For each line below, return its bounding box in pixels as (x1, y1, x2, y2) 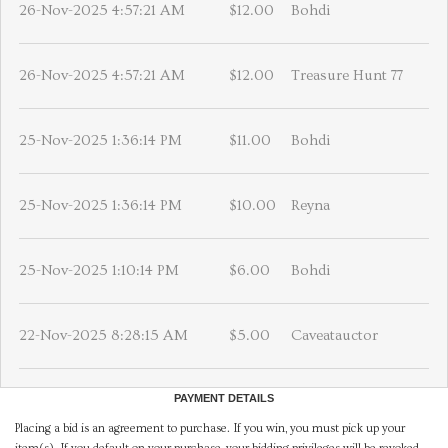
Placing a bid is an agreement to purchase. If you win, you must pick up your (15, 422, 405, 436)
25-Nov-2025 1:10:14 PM (19, 262, 179, 280)
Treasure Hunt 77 (291, 67, 403, 85)
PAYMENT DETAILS (174, 392, 274, 405)
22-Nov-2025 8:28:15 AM (19, 327, 188, 345)
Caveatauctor (291, 327, 378, 345)
